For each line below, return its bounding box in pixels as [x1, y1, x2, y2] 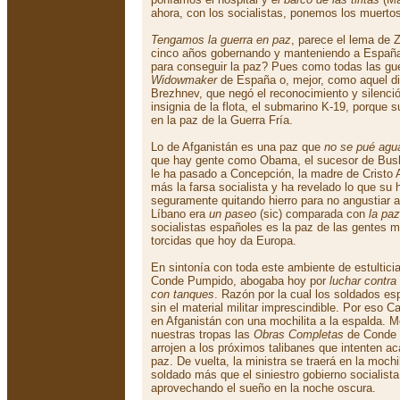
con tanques [151, 287, 214, 301]
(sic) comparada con [256, 207, 369, 221]
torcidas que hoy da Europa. [151, 234, 296, 247]
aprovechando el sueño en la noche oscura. [151, 381, 376, 395]
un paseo [209, 207, 256, 221]
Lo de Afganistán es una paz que [151, 140, 324, 154]
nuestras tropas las [151, 328, 254, 341]
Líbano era [151, 207, 209, 221]
